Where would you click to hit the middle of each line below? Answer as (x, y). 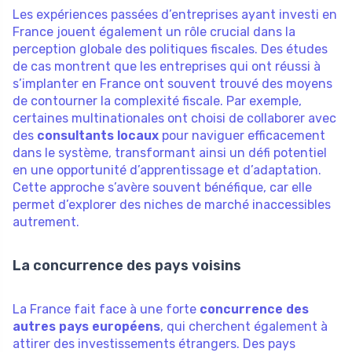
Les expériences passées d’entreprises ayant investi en (175, 14)
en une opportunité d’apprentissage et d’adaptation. (167, 170)
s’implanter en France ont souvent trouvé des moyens (172, 83)
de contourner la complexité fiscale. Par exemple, (157, 101)
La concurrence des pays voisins (127, 265)
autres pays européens (86, 326)
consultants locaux (98, 135)
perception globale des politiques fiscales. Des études (170, 49)
